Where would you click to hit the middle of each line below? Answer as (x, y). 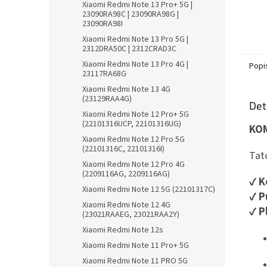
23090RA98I (103, 24)
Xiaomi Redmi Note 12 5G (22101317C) (149, 190)
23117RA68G (104, 74)
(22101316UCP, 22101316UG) (132, 124)
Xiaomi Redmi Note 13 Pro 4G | (135, 65)
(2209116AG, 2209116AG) (126, 174)
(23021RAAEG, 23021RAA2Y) (131, 215)
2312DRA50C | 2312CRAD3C (129, 49)
